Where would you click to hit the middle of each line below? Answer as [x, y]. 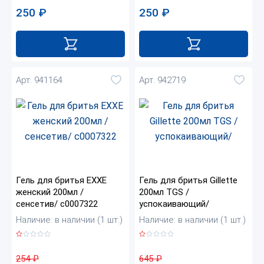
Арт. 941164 [39, 80]
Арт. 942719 [162, 80]
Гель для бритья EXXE [61, 181]
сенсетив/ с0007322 [57, 204]
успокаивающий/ [174, 204]
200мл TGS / [164, 192]
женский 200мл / [50, 192]
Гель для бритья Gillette [188, 181]
